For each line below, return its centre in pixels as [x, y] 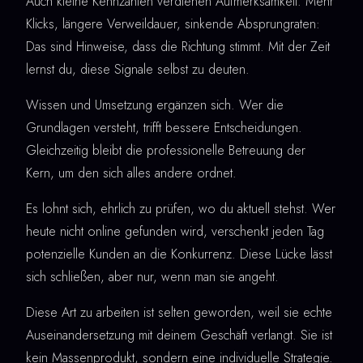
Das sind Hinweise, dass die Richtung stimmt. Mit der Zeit [178, 46]
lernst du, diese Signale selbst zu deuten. [138, 69]
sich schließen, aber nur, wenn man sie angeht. [152, 276]
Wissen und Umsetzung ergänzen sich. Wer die [155, 105]
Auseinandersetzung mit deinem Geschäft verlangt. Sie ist [179, 335]
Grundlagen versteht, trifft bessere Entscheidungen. [164, 127]
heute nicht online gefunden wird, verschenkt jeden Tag [175, 231]
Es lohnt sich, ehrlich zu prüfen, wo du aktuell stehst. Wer [181, 208]
